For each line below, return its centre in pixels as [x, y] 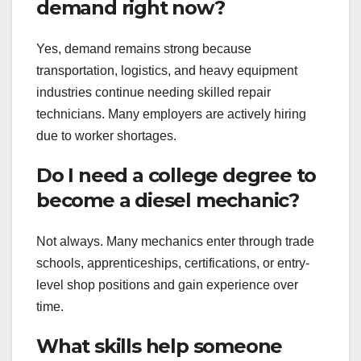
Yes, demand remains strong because [144, 49]
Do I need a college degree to [176, 176]
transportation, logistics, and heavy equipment [167, 71]
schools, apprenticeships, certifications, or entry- [173, 263]
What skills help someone [160, 346]
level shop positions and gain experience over [167, 285]
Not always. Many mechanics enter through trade [175, 242]
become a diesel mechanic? [168, 201]
